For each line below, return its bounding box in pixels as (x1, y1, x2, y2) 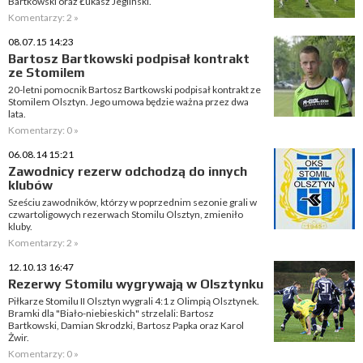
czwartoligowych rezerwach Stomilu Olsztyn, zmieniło (8, 208, 243, 220)
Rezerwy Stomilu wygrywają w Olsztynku (8, 276, 263, 292)
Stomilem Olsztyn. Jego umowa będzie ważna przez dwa (8, 96, 249, 108)
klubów (8, 177, 53, 193)
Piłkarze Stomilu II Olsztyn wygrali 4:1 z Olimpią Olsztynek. (8, 295, 259, 307)
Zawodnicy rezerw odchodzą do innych (8, 164, 247, 179)
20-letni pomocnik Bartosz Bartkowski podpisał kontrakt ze (8, 83, 261, 96)
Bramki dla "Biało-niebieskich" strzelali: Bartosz (8, 307, 214, 319)
